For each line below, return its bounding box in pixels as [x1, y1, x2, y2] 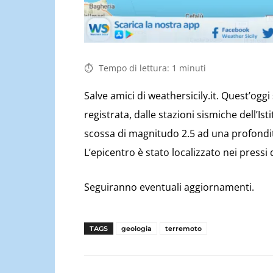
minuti [179, 62, 206, 74]
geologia [121, 224, 152, 233]
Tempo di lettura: [99, 62, 169, 74]
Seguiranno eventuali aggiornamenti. [84, 180, 254, 194]
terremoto [165, 224, 202, 233]
